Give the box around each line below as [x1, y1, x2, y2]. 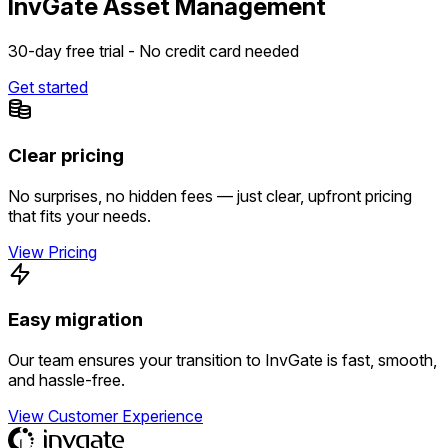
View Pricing [8, 241, 97, 262]
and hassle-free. [8, 370, 125, 391]
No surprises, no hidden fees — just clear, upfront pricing [8, 185, 412, 206]
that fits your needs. [8, 205, 151, 226]
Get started [8, 77, 88, 98]
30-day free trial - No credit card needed [8, 41, 299, 62]
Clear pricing [8, 143, 124, 167]
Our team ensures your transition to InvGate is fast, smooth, [8, 350, 437, 371]
